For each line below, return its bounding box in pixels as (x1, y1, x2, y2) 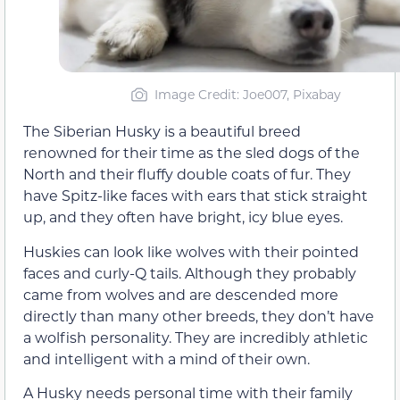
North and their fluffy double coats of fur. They (23, 164, 351, 184)
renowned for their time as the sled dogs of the (23, 143, 360, 162)
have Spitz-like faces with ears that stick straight (23, 186, 368, 205)
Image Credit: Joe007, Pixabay (154, 86, 341, 104)
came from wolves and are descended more (23, 284, 338, 304)
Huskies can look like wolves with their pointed (23, 241, 359, 261)
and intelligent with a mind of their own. (23, 348, 310, 368)
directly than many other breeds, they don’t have (23, 305, 374, 325)
